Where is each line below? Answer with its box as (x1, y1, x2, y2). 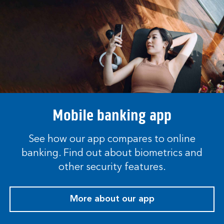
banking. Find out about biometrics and (21, 148, 202, 159)
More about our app (69, 194, 154, 204)
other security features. (58, 162, 166, 173)
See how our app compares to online (28, 134, 195, 145)
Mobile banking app (52, 105, 171, 125)
